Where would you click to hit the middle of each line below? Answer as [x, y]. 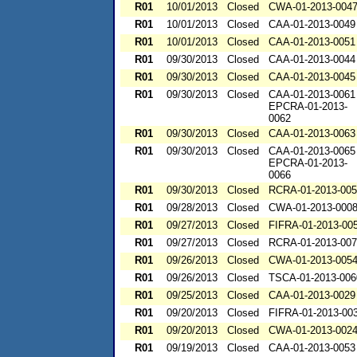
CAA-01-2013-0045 [312, 77]
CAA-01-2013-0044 [312, 60]
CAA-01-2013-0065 [312, 151]
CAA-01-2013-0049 [312, 25]
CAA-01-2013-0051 [312, 42]
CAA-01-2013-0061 [312, 95]
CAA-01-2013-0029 [312, 296]
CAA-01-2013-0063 [312, 134]
